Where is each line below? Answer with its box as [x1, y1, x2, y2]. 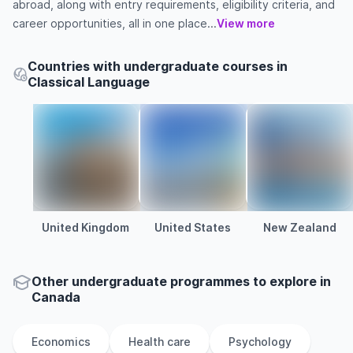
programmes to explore [167, 273, 317, 289]
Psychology [229, 335, 292, 348]
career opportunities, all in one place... [13, 17, 217, 30]
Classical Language [28, 74, 150, 90]
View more [217, 17, 275, 30]
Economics [32, 335, 91, 348]
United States [154, 221, 231, 234]
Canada [32, 289, 80, 305]
